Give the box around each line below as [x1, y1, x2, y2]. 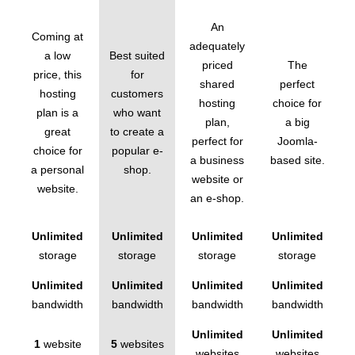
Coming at [32, 29, 83, 43]
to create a [110, 124, 164, 138]
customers [111, 86, 163, 100]
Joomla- [277, 134, 318, 147]
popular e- [111, 143, 163, 157]
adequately [189, 39, 245, 52]
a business [190, 153, 244, 166]
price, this [33, 67, 82, 81]
